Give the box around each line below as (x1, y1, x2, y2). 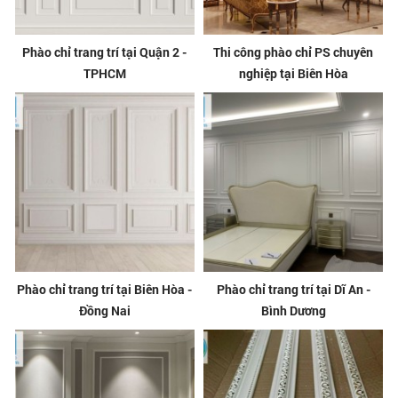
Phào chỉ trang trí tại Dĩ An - (216, 281, 370, 298)
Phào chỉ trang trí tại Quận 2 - (22, 43, 187, 60)
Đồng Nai (78, 302, 131, 320)
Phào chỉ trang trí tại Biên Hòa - (17, 281, 193, 298)
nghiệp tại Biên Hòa (238, 64, 348, 82)
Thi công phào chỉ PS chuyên (213, 43, 374, 60)
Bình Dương (260, 302, 326, 320)
